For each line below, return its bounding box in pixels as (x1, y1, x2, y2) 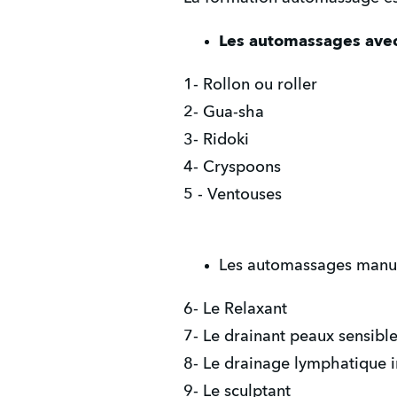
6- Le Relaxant (183, 301, 287, 317)
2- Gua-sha (183, 105, 264, 121)
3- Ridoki (183, 132, 249, 148)
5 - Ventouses (183, 187, 282, 203)
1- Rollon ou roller (183, 77, 317, 93)
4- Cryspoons (183, 160, 281, 175)
